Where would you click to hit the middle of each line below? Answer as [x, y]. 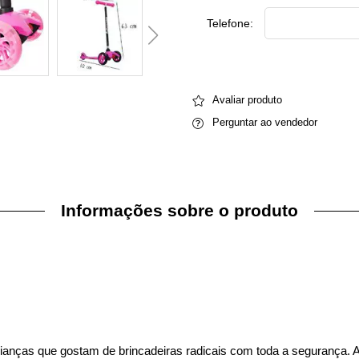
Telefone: [230, 23]
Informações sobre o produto [179, 210]
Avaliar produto [247, 100]
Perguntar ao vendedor [265, 122]
